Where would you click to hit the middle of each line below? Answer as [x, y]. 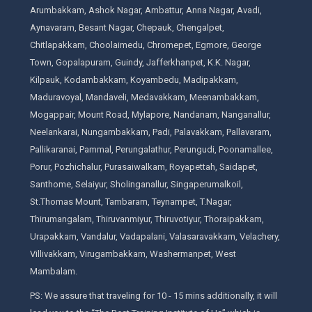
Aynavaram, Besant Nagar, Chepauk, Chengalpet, [127, 27]
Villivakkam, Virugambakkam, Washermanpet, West [133, 253]
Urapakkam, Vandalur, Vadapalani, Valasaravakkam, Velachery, [155, 236]
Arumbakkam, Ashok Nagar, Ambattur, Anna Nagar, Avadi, [146, 10]
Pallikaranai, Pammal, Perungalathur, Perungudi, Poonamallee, [151, 149]
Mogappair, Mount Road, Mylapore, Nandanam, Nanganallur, [150, 114]
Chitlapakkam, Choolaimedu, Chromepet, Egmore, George [145, 45]
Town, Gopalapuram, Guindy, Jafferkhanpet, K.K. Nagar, [140, 62]
